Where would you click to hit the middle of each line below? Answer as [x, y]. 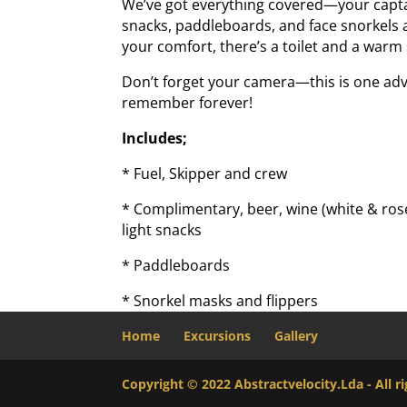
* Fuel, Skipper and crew [205, 174]
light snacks [162, 230]
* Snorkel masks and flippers [220, 301]
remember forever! [188, 103]
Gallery [297, 336]
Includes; [155, 139]
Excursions [218, 336]
